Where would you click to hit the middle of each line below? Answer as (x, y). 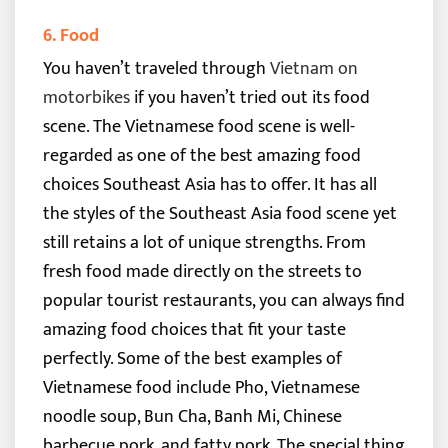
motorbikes (86, 97)
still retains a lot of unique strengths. (182, 242)
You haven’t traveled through (156, 68)
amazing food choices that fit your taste (194, 329)
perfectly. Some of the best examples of (192, 358)
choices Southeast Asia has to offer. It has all (209, 184)
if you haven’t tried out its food (249, 97)
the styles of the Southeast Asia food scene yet (219, 213)
